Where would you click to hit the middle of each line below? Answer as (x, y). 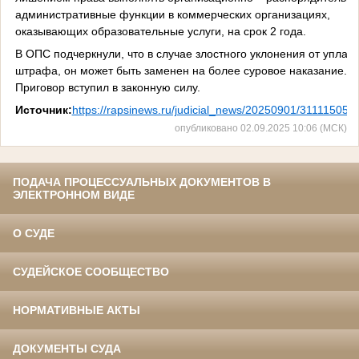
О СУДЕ (34, 234)
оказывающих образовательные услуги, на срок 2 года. (160, 31)
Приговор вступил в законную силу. (107, 87)
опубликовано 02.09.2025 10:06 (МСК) (261, 128)
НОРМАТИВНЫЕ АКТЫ (77, 311)
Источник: (43, 109)
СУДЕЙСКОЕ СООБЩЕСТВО (91, 272)
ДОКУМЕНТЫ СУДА (67, 349)
